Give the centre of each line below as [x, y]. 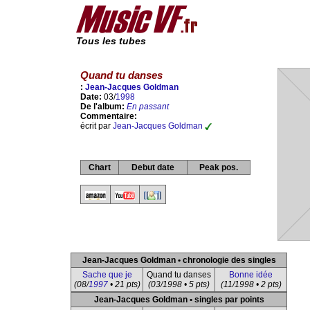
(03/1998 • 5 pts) [179, 284]
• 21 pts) [124, 284]
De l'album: [103, 107]
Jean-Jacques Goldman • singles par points [179, 300]
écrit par [97, 126]
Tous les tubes [111, 41]
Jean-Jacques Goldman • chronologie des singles [179, 260]
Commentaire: [109, 117]
